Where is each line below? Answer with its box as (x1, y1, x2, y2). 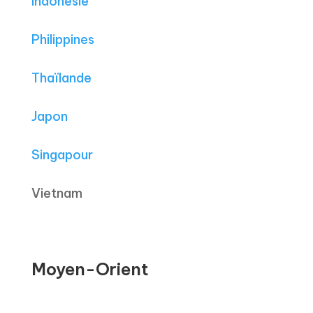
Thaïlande (31, 70, 92, 87)
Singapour (31, 147, 93, 163)
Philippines (31, 31, 94, 48)
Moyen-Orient (31, 259, 149, 280)
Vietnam (31, 185, 82, 202)
